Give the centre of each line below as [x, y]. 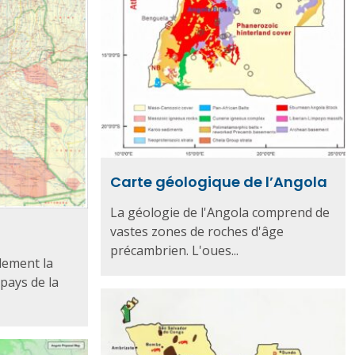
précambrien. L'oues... [174, 250]
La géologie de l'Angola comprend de [219, 212]
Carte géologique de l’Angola [218, 181]
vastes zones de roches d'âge [197, 231]
